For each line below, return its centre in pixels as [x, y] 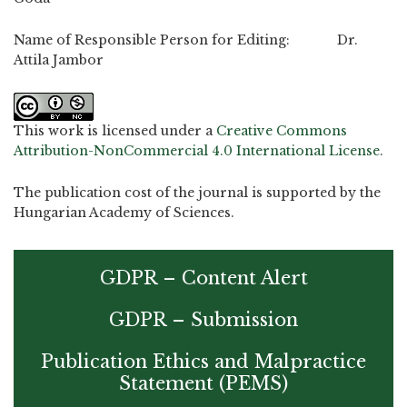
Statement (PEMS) [203, 383]
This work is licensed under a [115, 130]
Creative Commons [282, 130]
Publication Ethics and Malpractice [203, 362]
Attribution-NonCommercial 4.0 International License [197, 150]
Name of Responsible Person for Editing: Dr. [186, 40]
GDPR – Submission [203, 320]
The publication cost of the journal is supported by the [197, 193]
